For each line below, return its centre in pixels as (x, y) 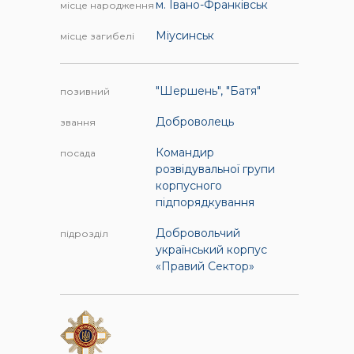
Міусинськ (185, 36)
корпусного (188, 186)
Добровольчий (198, 233)
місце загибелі (98, 36)
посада (78, 153)
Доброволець (194, 122)
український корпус (211, 250)
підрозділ (85, 234)
